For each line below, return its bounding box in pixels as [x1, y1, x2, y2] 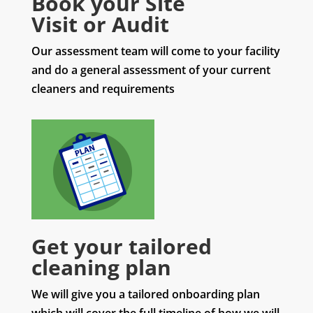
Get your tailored [31, 232, 212, 261]
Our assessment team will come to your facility [31, 43, 280, 59]
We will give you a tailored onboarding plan [31, 286, 260, 303]
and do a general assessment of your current [31, 62, 270, 78]
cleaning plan [31, 253, 171, 282]
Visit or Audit [31, 10, 169, 39]
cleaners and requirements [31, 81, 175, 97]
